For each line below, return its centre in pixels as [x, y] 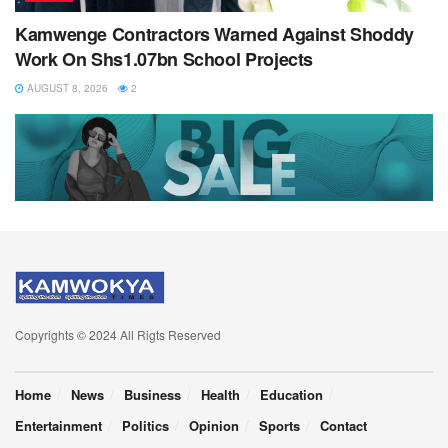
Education [291, 394]
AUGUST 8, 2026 [66, 88]
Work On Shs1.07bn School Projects [164, 59]
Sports [279, 425]
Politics [145, 425]
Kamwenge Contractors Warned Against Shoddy [214, 34]
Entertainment [58, 425]
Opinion [214, 425]
